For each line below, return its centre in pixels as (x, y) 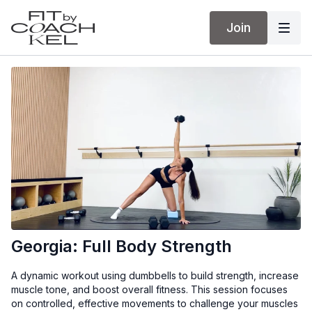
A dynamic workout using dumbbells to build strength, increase (155, 276)
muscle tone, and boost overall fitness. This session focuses (149, 290)
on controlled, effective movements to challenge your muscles (155, 304)
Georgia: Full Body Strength (122, 247)
